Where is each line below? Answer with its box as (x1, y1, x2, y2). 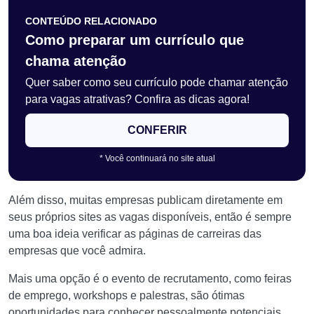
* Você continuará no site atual (99, 153, 215, 163)
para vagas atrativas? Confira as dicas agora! (25, 93, 250, 105)
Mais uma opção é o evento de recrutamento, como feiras (8, 273, 292, 285)
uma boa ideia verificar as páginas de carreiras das (8, 228, 261, 240)
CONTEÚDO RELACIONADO (25, 15, 157, 27)
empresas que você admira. (8, 245, 146, 257)
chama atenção (25, 53, 126, 69)
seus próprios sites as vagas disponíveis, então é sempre (8, 211, 292, 223)
